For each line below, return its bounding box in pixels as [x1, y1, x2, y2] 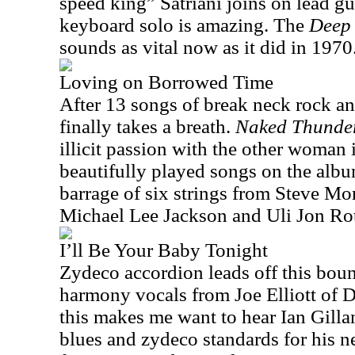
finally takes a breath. [59, 116, 235, 137]
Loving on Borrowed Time [59, 71, 273, 93]
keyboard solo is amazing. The [59, 14, 309, 36]
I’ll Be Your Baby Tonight [59, 239, 268, 261]
